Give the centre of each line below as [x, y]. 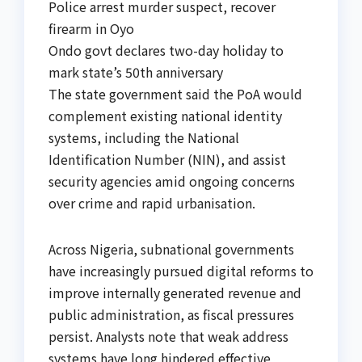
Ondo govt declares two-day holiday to [166, 51]
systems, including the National [144, 138]
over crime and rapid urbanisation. [152, 203]
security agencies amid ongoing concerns [172, 181]
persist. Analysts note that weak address [168, 337]
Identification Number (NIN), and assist [167, 160]
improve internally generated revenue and [175, 293]
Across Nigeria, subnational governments [171, 249]
